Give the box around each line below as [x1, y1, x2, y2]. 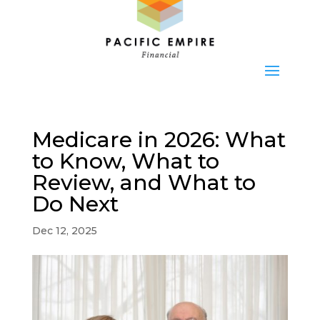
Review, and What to [31, 169, 256, 196]
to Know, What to [31, 148, 219, 175]
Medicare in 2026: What [31, 126, 286, 154]
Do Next [31, 191, 119, 218]
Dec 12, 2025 [31, 224, 97, 238]
